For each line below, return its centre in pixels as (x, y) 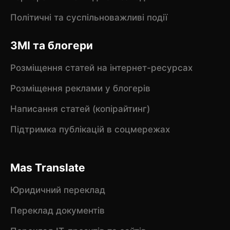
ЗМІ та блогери (51, 46)
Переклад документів (57, 210)
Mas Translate (47, 168)
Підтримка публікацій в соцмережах (90, 129)
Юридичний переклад (57, 190)
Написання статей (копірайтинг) (80, 109)
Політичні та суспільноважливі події (89, 17)
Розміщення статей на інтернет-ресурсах (101, 68)
